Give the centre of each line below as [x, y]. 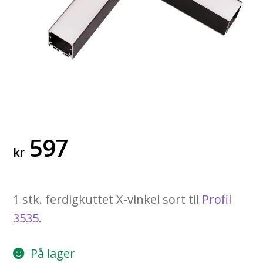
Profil [215, 200]
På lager [53, 254]
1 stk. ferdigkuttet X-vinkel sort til [106, 200]
